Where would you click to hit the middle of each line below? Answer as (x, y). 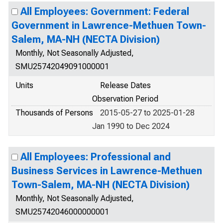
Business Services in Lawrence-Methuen (107, 171)
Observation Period (125, 99)
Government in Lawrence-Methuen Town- (109, 25)
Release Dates (125, 85)
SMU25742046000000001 (62, 212)
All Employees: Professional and (96, 157)
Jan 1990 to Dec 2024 (131, 126)
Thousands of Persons (54, 113)
